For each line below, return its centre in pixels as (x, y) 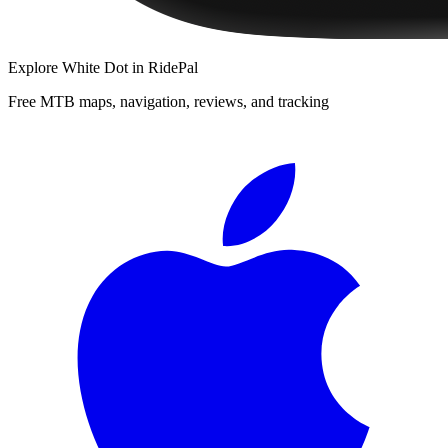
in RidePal (163, 67)
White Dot (95, 67)
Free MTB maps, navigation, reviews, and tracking (168, 101)
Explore (35, 67)
